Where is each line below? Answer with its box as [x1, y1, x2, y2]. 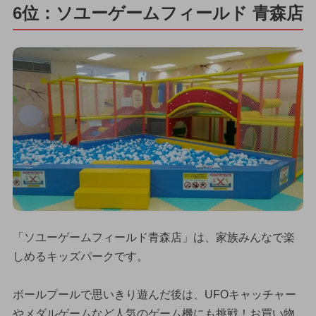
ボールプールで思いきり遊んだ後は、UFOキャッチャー [12, 288, 296, 301]
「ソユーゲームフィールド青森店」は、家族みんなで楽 [12, 231, 295, 244]
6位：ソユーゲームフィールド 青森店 [12, 4, 303, 23]
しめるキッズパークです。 [12, 250, 148, 263]
